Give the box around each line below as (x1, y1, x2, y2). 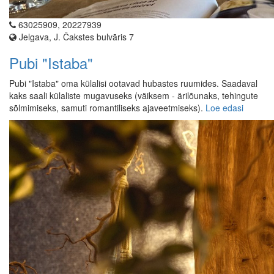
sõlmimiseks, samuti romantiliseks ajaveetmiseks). (9, 102, 206, 114)
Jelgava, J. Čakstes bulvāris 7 (17, 31, 134, 43)
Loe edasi (206, 102, 243, 114)
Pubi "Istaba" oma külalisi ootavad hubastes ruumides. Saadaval (9, 77, 257, 90)
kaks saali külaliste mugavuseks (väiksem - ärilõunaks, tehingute (9, 89, 258, 102)
